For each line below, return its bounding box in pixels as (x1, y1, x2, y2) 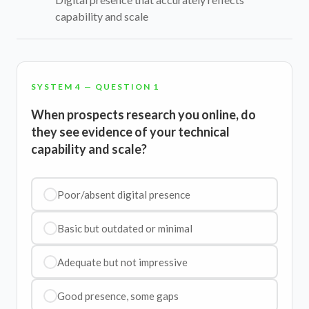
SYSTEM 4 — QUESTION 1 (31, 81, 160, 92)
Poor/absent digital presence (57, 188, 190, 201)
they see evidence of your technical (31, 124, 230, 139)
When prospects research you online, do (31, 107, 256, 122)
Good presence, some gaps (57, 289, 179, 302)
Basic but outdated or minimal (57, 221, 192, 235)
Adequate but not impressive (57, 255, 188, 268)
